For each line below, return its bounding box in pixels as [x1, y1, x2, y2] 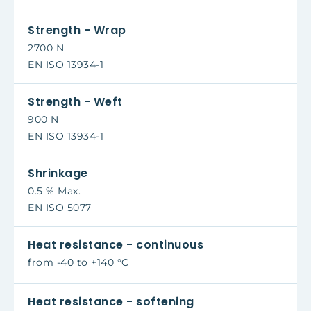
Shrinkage [28, 165, 88, 181]
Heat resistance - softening [28, 294, 194, 310]
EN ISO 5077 [28, 201, 92, 214]
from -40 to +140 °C [28, 256, 129, 269]
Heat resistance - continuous [28, 237, 203, 253]
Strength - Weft [28, 94, 123, 110]
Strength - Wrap [28, 22, 126, 38]
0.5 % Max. [28, 185, 81, 197]
